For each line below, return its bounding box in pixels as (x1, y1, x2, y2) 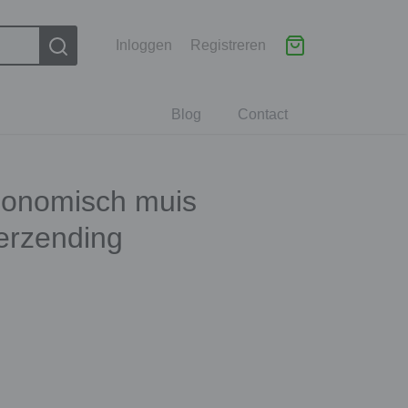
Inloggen (116, 37, 172, 53)
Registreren (190, 37, 266, 53)
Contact (238, 107, 288, 122)
